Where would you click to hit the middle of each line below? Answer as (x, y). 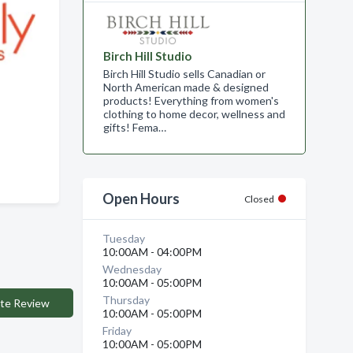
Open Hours (141, 199)
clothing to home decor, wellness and (194, 114)
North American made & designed (186, 87)
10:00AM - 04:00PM (152, 252)
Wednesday (132, 269)
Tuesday (123, 238)
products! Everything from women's (191, 100)
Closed (259, 199)
